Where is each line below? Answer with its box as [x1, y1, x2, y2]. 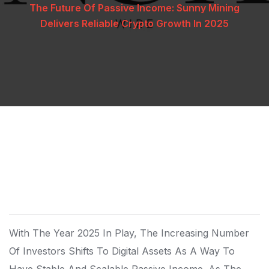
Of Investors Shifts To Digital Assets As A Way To [9, 245, 235, 257]
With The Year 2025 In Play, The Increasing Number [9, 227, 249, 239]
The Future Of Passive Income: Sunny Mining [29, 2, 240, 14]
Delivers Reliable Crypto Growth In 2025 [40, 17, 229, 29]
